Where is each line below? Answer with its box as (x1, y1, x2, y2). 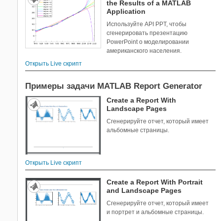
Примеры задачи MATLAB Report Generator (25, 81, 202, 91)
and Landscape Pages (107, 186, 182, 195)
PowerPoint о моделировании (107, 38, 189, 46)
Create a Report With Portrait (107, 178, 203, 186)
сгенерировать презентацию (107, 30, 188, 37)
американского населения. (107, 47, 182, 55)
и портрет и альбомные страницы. (107, 209, 204, 216)
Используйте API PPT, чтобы (107, 21, 187, 28)
